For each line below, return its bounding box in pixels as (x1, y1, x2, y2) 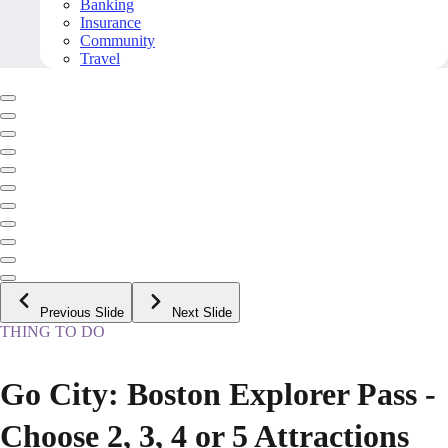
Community (80, 32, 155, 50)
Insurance (80, 14, 141, 32)
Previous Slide (40, 305, 124, 321)
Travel (80, 50, 120, 68)
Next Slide (172, 305, 232, 321)
